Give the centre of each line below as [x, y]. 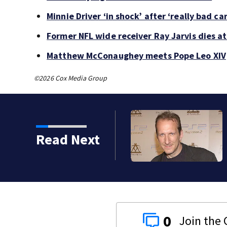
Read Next [68, 140]
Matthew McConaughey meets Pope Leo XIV [136, 56]
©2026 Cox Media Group [71, 78]
